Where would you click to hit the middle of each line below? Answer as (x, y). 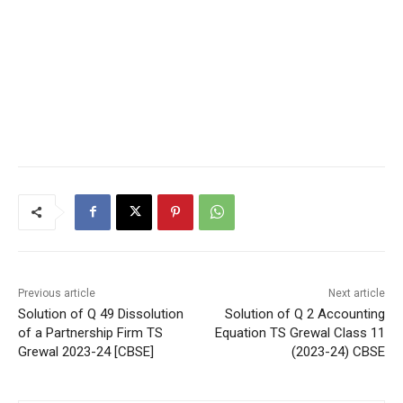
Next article (356, 293)
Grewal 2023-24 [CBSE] (86, 351)
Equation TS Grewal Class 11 (300, 332)
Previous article (57, 293)
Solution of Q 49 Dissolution (101, 313)
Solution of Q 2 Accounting (304, 313)
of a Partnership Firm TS (90, 332)
